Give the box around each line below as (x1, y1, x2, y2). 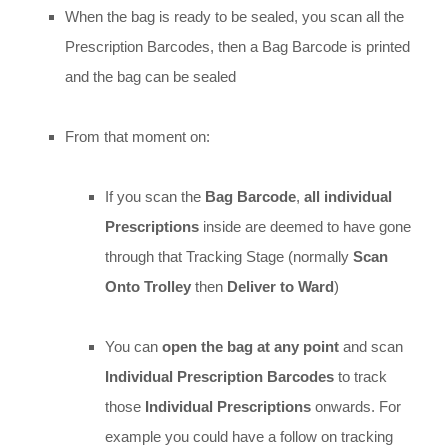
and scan (339, 338, 403, 356)
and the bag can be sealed (65, 68, 236, 86)
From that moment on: (65, 128, 210, 146)
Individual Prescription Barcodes (105, 368, 334, 386)
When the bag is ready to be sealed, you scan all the (65, 8, 404, 26)
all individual (304, 188, 392, 206)
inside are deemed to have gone (199, 218, 411, 236)
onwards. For (311, 398, 401, 416)
